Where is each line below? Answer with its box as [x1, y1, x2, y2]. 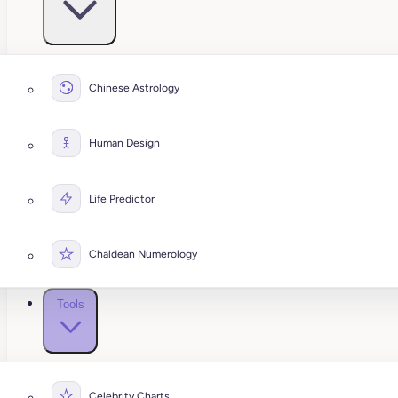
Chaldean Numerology [89, 247, 198, 261]
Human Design [89, 136, 161, 150]
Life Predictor [89, 191, 155, 205]
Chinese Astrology [89, 80, 180, 94]
